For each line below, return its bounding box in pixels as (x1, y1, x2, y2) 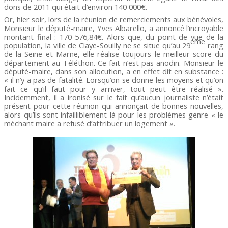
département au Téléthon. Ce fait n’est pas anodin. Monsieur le (4, 58, 224, 68)
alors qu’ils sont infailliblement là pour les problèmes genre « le (4, 109, 224, 120)
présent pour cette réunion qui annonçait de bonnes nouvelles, (4, 101, 224, 111)
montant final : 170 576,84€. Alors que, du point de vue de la (4, 32, 224, 42)
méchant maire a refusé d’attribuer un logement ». (4, 118, 176, 129)
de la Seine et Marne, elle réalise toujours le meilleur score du (4, 49, 224, 60)
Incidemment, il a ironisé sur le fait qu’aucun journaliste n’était (4, 92, 224, 103)
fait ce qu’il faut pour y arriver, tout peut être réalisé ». (4, 83, 224, 94)
